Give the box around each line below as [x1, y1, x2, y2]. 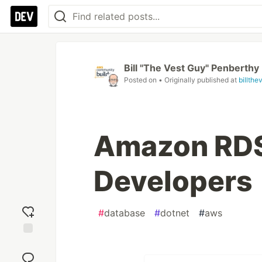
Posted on [124, 75, 158, 84]
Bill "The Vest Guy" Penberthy [124, 62, 259, 74]
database [104, 207, 145, 219]
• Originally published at [158, 75, 239, 84]
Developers [94, 164, 253, 198]
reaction [12, 248, 44, 258]
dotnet [160, 207, 189, 219]
